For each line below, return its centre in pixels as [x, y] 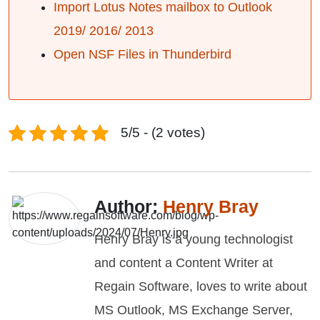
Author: [129, 206]
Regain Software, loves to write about [201, 286]
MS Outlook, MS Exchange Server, [194, 310]
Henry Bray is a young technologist [194, 239]
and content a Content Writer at [184, 263]
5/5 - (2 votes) [163, 132]
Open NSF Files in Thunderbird [142, 54]
